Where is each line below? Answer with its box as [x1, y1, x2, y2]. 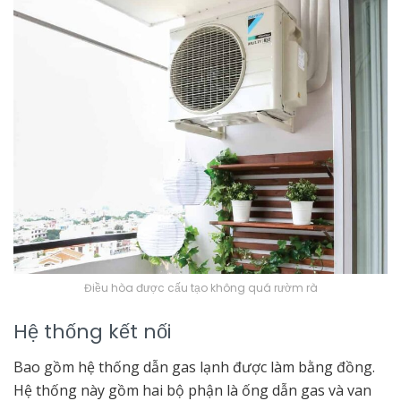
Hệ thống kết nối [13, 318, 171, 346]
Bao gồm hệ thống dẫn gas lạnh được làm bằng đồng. [13, 357, 375, 377]
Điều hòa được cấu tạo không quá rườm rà [83, 279, 318, 295]
